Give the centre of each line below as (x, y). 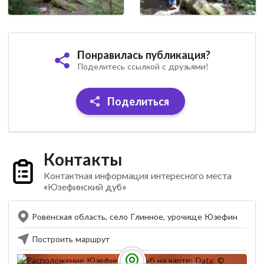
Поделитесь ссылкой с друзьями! (143, 66)
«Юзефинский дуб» (85, 186)
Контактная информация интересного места (137, 175)
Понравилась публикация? (144, 55)
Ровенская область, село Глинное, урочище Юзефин (135, 216)
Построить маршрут (71, 239)
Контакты (82, 159)
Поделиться (137, 101)
